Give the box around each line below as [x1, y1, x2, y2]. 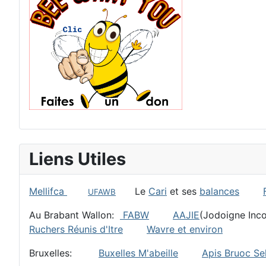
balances [199, 185, 239, 197]
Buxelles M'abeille [99, 246, 178, 259]
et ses [167, 185, 199, 197]
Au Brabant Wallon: [29, 208, 120, 221]
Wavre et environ [147, 223, 223, 235]
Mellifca [29, 185, 67, 197]
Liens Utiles [29, 148, 126, 169]
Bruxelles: [29, 246, 99, 259]
